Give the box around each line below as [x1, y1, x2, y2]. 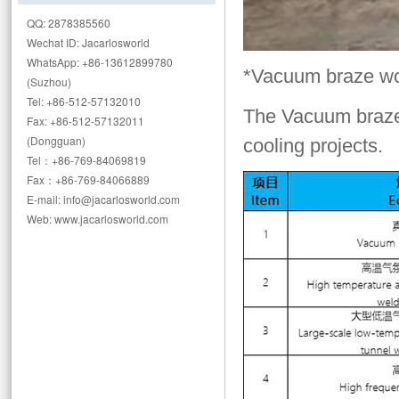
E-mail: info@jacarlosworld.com [27, 191, 180, 207]
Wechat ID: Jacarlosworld [27, 35, 150, 50]
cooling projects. [243, 134, 383, 157]
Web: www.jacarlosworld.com [27, 211, 168, 226]
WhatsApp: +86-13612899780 [27, 54, 173, 69]
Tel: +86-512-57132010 [27, 94, 141, 109]
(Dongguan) [27, 133, 85, 148]
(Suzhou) [27, 74, 71, 89]
